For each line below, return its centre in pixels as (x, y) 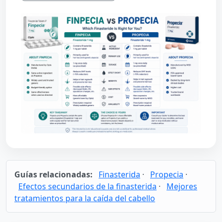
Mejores (182, 186)
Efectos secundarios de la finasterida (87, 186)
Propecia (167, 174)
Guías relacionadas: (54, 174)
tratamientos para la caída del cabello (85, 198)
